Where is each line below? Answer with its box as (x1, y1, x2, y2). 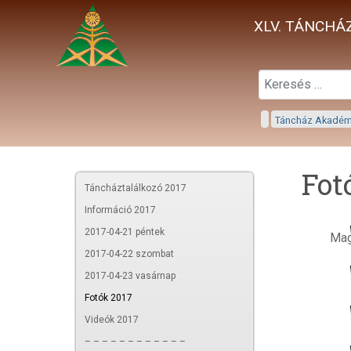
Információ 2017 (85, 204, 156, 216)
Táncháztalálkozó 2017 (85, 183, 186, 194)
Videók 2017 (85, 314, 139, 326)
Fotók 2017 (85, 292, 132, 304)
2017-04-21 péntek (85, 226, 165, 238)
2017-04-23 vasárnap (85, 270, 175, 282)
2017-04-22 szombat (85, 248, 174, 260)
